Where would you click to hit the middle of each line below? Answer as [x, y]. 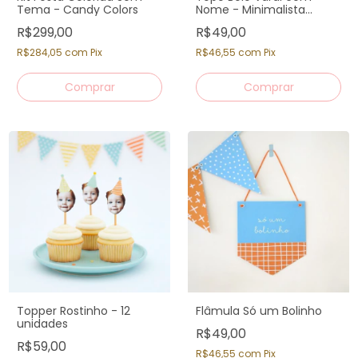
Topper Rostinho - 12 [74, 311]
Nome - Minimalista [251, 10]
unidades [42, 324]
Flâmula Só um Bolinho [259, 311]
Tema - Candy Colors [78, 10]
